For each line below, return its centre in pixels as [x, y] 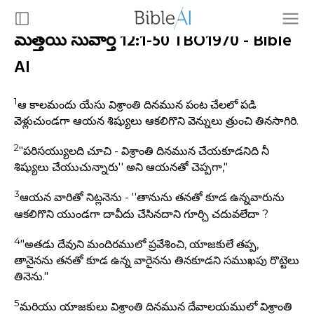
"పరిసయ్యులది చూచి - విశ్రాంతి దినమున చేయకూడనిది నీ [144, 151]
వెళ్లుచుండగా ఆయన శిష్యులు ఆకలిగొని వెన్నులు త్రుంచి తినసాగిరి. [156, 121]
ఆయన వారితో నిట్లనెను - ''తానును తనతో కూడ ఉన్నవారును [152, 198]
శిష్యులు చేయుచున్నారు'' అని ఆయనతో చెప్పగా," [121, 168]
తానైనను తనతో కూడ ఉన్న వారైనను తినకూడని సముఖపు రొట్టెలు [157, 261]
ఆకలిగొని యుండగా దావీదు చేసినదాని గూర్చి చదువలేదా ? [141, 214]
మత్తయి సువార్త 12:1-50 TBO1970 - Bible [153, 41]
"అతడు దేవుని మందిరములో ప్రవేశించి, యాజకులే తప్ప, [139, 245]
